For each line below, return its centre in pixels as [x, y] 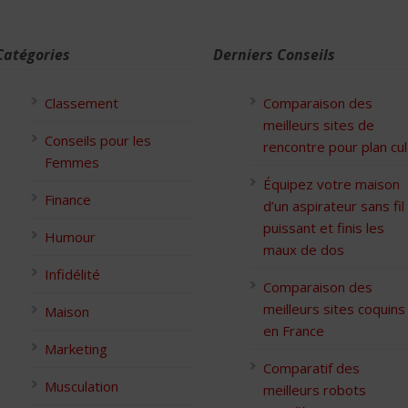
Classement [82, 102]
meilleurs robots [315, 389]
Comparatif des [311, 367]
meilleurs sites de [319, 124]
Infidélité [72, 274]
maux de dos [304, 249]
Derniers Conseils [274, 54]
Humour [70, 236]
